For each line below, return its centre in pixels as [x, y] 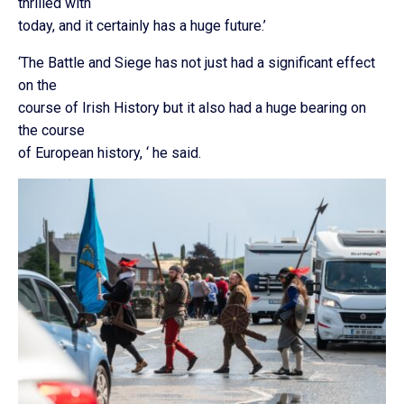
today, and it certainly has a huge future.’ [142, 26]
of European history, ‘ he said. [110, 153]
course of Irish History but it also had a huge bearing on [192, 108]
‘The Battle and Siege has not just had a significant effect [197, 63]
